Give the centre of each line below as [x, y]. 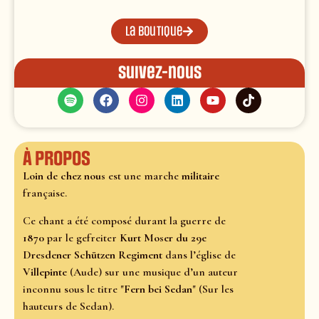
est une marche [143, 176]
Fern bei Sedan [158, 289]
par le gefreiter [82, 237]
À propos [57, 159]
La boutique [154, 32]
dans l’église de [199, 255]
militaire [200, 176]
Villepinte [45, 272]
